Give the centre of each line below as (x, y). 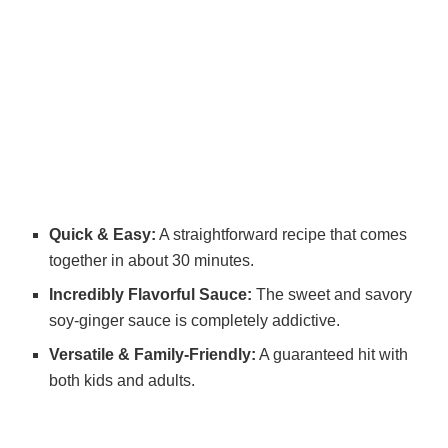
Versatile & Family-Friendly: (153, 355)
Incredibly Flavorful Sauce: (151, 295)
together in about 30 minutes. (152, 261)
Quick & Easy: (103, 235)
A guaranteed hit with (332, 355)
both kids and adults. (122, 381)
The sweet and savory (332, 295)
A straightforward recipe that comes (282, 235)
